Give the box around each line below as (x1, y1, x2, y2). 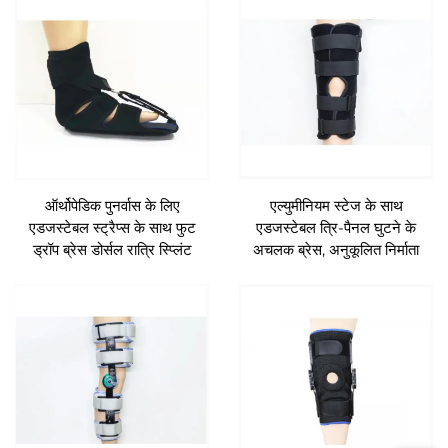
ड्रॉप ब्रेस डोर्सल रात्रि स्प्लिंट (32, 239, 192, 259)
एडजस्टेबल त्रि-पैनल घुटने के (256, 218, 416, 238)
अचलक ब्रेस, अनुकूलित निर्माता (253, 240, 419, 260)
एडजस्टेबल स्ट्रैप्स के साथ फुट (28, 217, 196, 237)
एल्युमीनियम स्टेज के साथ (269, 196, 403, 216)
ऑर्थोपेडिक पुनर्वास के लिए (44, 195, 180, 215)
